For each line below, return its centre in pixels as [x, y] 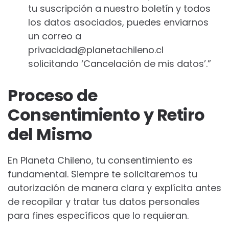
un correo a [55, 36]
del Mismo [50, 134]
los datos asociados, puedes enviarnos [118, 22]
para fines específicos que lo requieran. [98, 215]
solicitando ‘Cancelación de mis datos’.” [120, 64]
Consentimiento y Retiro [106, 115]
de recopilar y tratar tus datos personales [104, 202]
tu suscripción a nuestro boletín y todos [119, 8]
